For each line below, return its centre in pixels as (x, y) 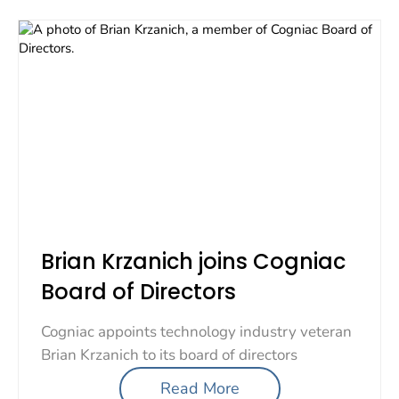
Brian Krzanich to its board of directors (169, 354)
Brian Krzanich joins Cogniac (193, 261)
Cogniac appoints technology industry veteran (196, 331)
